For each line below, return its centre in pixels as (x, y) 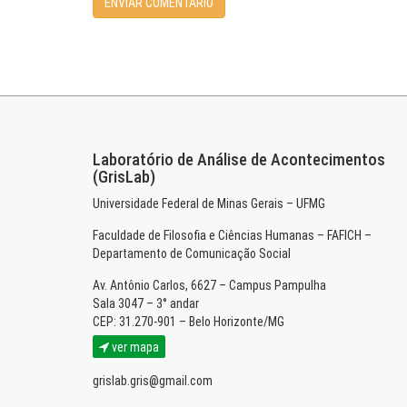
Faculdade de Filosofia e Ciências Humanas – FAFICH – (232, 235)
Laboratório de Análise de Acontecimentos (239, 159)
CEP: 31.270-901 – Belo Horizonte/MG (189, 322)
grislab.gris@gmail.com (153, 381)
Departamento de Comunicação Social (192, 253)
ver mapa (134, 347)
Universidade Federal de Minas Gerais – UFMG (209, 203)
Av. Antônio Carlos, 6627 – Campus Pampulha (209, 285)
